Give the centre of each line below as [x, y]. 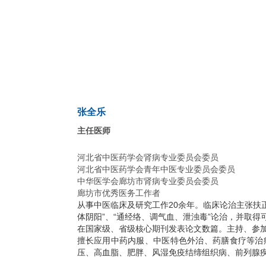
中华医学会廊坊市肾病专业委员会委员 [148, 181]
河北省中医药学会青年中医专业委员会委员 [156, 169]
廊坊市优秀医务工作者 [118, 193]
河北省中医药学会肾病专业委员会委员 [148, 157]
